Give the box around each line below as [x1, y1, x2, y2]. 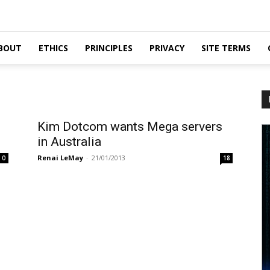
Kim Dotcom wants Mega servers [37, 119, 222, 134]
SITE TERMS [201, 42, 251, 54]
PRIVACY [149, 42, 184, 54]
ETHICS [39, 42, 68, 54]
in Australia [37, 134, 101, 149]
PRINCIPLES [85, 42, 133, 54]
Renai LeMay [37, 153, 83, 162]
